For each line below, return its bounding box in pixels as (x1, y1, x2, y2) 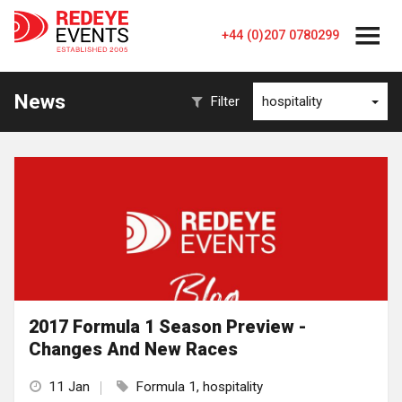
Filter (210, 93, 240, 109)
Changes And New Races (29, 339, 238, 361)
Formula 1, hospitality (135, 379, 263, 396)
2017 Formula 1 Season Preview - (29, 317, 307, 338)
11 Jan (48, 379, 90, 396)
